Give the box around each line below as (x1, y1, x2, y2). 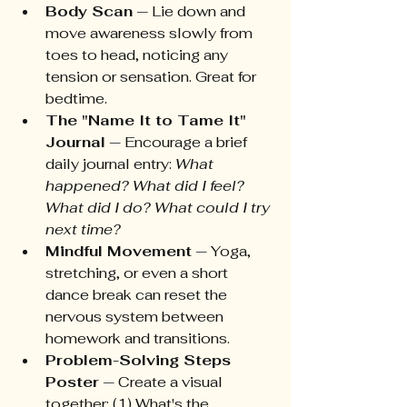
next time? (45, 220, 121, 240)
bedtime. (45, 89, 107, 109)
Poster (45, 372, 99, 392)
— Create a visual (99, 372, 226, 392)
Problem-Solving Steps (45, 351, 235, 371)
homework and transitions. (45, 329, 230, 349)
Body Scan (45, 2, 133, 22)
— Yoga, (192, 242, 254, 262)
